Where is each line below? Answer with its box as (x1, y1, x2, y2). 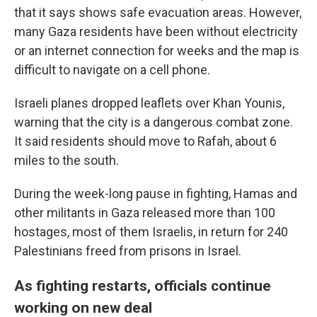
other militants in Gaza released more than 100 (14, 205, 275, 220)
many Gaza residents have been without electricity (14, 24, 298, 39)
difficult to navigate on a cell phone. (14, 62, 210, 77)
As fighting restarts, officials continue (14, 277, 271, 294)
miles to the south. (14, 153, 119, 168)
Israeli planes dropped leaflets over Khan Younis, (14, 96, 284, 110)
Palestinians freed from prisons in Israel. (14, 243, 241, 258)
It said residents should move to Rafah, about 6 (14, 134, 277, 149)
